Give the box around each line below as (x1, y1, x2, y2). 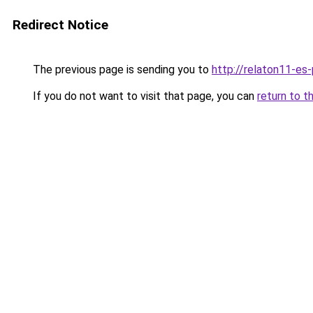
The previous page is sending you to (30, 63, 212, 76)
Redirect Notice (13, 17, 108, 33)
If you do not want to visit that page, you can (30, 89, 257, 103)
